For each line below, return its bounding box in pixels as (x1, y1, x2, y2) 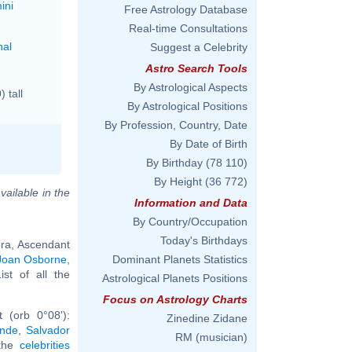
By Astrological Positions (127, 100, 247, 112)
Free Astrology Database (124, 3, 247, 16)
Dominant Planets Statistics (112, 253, 247, 266)
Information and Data (134, 196, 247, 209)
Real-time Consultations (129, 22, 247, 35)
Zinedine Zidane (167, 312, 247, 324)
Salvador (26, 323, 71, 336)
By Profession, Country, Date (104, 119, 247, 131)
